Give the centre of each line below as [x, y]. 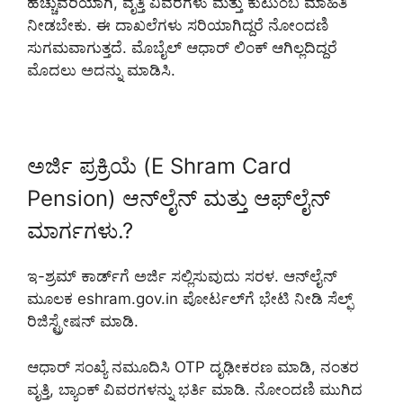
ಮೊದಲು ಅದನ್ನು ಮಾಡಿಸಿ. [101, 71]
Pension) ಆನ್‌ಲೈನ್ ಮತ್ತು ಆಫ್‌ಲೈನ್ [179, 199]
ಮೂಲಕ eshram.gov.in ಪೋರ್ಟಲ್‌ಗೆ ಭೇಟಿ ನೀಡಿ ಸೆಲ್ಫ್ [190, 299]
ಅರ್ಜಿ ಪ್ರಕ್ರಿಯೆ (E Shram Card [159, 166]
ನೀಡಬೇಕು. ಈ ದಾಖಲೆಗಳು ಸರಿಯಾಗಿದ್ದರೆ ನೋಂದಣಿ [178, 26]
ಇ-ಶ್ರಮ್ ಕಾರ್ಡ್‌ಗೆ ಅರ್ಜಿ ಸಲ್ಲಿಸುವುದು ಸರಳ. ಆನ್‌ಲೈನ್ [182, 277]
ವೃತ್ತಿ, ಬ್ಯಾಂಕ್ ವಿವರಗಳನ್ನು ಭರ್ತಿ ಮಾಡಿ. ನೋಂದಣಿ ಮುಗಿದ [195, 389]
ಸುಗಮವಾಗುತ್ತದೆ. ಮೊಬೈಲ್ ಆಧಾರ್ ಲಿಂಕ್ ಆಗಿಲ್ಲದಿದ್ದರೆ [182, 48]
